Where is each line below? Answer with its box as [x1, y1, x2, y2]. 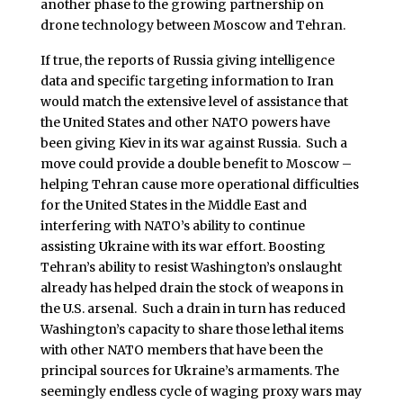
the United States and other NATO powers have [40, 114, 330, 131]
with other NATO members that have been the [40, 342, 323, 359]
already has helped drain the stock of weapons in [40, 280, 344, 297]
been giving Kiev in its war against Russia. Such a [40, 135, 347, 152]
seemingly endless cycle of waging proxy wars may [40, 383, 362, 400]
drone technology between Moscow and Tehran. [40, 16, 345, 33]
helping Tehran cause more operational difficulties [40, 176, 359, 193]
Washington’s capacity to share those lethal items [40, 321, 344, 338]
